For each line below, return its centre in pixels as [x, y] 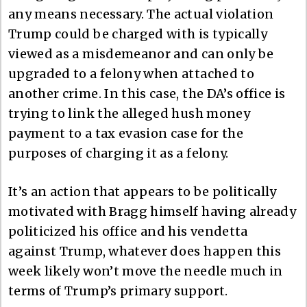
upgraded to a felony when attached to [131, 73]
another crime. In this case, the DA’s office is [147, 93]
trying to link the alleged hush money [129, 113]
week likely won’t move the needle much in [146, 271]
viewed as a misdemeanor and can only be [141, 53]
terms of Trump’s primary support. [118, 291]
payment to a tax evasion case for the [126, 133]
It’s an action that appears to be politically [143, 191]
